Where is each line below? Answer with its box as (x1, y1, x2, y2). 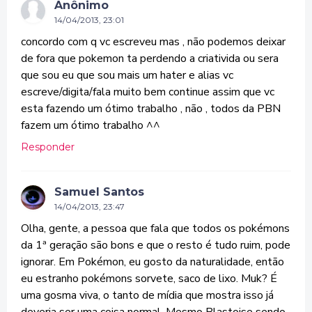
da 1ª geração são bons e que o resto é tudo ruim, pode (21, 237, 290, 253)
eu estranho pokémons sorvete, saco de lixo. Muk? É (21, 271, 277, 286)
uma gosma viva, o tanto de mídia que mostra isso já (21, 288, 274, 303)
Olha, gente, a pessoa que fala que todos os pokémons (21, 221, 290, 236)
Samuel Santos (54, 185, 144, 198)
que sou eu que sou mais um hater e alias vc (21, 68, 233, 83)
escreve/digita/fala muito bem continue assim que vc (21, 84, 274, 100)
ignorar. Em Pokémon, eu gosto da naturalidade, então (21, 254, 284, 270)
